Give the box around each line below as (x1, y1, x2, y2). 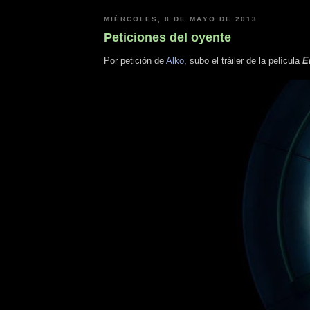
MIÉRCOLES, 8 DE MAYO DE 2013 (104, 15, 257, 24)
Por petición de (104, 55, 166, 66)
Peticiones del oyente (104, 30, 231, 44)
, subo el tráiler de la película (184, 55, 302, 66)
